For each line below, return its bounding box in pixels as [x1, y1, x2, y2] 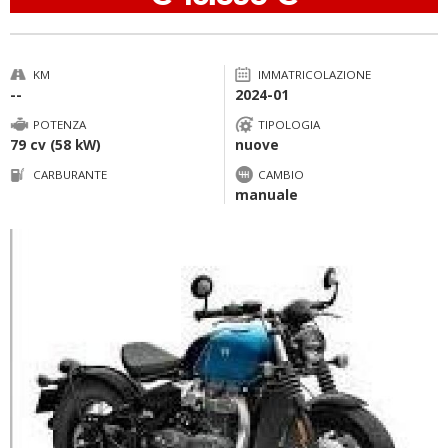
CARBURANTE [33, 167, 107, 182]
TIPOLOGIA [257, 117, 320, 132]
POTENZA [33, 117, 86, 132]
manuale [234, 185, 298, 204]
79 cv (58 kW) [10, 135, 101, 154]
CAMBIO [257, 167, 304, 182]
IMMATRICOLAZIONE [257, 67, 371, 82]
